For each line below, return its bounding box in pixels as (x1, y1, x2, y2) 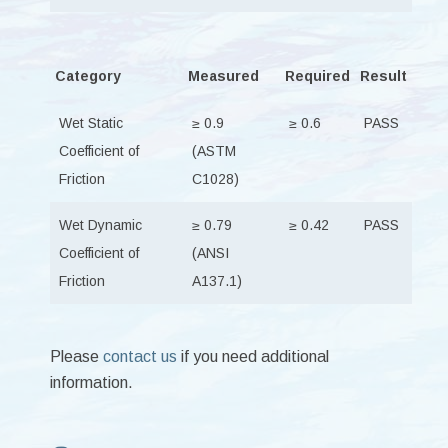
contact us (102, 347, 177, 365)
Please (49, 347, 103, 365)
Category (54, 67, 121, 84)
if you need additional (176, 347, 329, 365)
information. (49, 373, 133, 391)
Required (284, 67, 350, 84)
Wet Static (58, 114, 123, 131)
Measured (187, 67, 259, 84)
